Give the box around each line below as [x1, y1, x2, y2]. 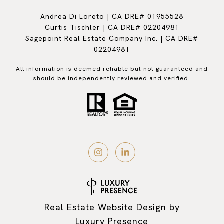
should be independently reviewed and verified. [33, 74, 190, 82]
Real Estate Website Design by [44, 201, 180, 213]
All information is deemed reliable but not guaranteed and [16, 64, 208, 73]
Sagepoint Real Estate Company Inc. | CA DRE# [25, 33, 198, 43]
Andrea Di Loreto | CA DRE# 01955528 [40, 11, 183, 21]
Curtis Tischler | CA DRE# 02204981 [44, 22, 179, 32]
